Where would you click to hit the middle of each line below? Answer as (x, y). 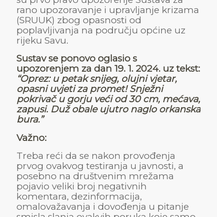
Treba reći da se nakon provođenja (96, 155)
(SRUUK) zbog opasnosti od (79, 20)
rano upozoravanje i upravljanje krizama (108, 10)
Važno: (31, 138)
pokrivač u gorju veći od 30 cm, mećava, (108, 99)
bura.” (30, 120)
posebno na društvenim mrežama (95, 176)
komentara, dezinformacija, (79, 196)
